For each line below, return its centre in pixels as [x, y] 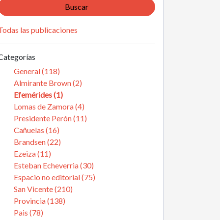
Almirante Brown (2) [48, 83]
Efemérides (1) [38, 95]
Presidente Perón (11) [50, 118]
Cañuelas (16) [37, 130]
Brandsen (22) [37, 142]
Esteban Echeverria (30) [54, 165]
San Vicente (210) [43, 189]
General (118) [37, 71]
